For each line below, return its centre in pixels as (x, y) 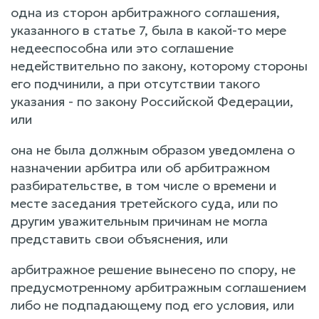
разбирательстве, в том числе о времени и (143, 185)
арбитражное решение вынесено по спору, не (153, 270)
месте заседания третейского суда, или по (144, 203)
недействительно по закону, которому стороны (159, 66)
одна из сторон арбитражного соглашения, (145, 12)
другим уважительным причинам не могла (139, 221)
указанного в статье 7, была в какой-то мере (148, 30)
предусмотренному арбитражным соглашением (158, 287)
